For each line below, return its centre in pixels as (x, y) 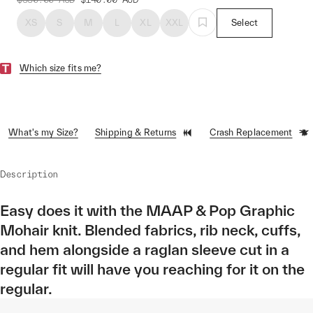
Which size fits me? (60, 68)
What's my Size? (43, 133)
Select (245, 23)
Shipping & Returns (136, 133)
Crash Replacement (251, 133)
